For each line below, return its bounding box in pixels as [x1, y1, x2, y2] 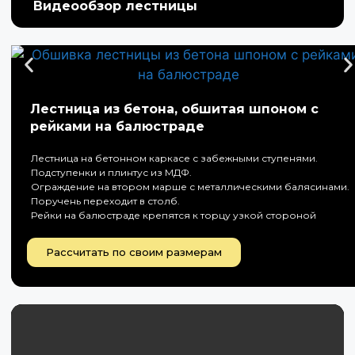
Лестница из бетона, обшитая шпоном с [30, 101, 319, 116]
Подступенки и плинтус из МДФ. [31, 166, 192, 178]
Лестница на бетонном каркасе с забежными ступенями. [31, 151, 318, 164]
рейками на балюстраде [30, 118, 204, 134]
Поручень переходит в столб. [31, 194, 180, 207]
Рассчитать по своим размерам [46, 245, 222, 258]
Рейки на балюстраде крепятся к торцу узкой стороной [31, 208, 316, 221]
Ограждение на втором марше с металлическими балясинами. [31, 180, 349, 193]
